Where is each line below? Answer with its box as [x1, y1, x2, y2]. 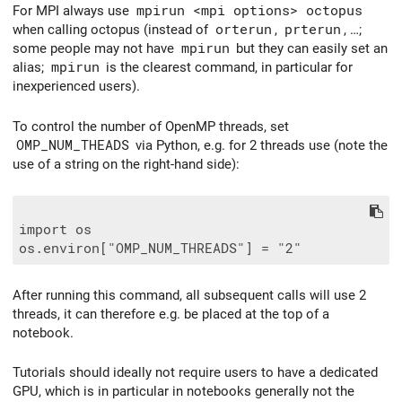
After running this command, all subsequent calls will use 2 [13, 286, 366, 303]
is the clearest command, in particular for [102, 59, 353, 76]
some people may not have [13, 40, 178, 57]
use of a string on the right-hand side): [13, 155, 240, 172]
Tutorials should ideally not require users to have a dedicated [13, 364, 378, 381]
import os [19, 221, 92, 238]
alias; [13, 59, 48, 76]
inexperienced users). [13, 78, 140, 95]
